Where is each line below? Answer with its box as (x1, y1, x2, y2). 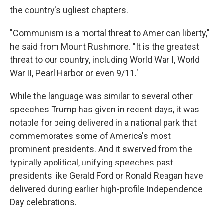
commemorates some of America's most (10, 131, 171, 141)
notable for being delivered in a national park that (10, 117, 197, 128)
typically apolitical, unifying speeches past (10, 157, 173, 167)
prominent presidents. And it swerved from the (10, 144, 192, 154)
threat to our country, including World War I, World (10, 55, 200, 65)
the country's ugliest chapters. (10, 5, 128, 15)
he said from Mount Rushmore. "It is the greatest (10, 41, 199, 52)
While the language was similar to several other (10, 91, 192, 101)
